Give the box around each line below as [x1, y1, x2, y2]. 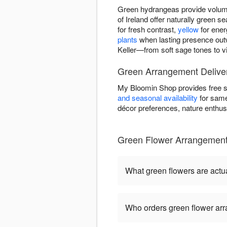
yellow [178, 24, 199, 35]
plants [118, 34, 137, 45]
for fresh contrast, [118, 24, 178, 35]
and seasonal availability [118, 92, 198, 103]
